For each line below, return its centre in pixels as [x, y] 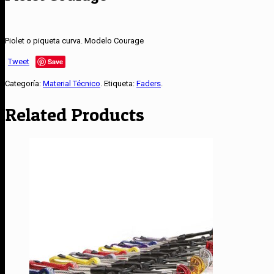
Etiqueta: [120, 83]
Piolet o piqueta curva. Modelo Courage [74, 40]
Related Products [75, 114]
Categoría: [24, 83]
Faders [149, 83]
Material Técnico [72, 83]
